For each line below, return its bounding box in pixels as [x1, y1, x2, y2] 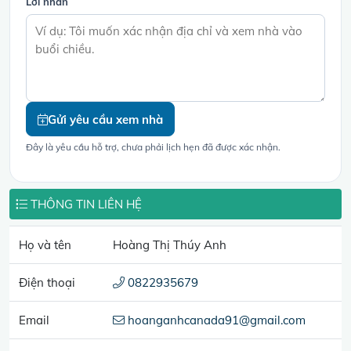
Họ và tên [19, 237, 71, 252]
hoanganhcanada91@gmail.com [125, 313, 306, 327]
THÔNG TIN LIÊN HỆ [27, 197, 142, 212]
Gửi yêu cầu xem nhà [48, 111, 163, 127]
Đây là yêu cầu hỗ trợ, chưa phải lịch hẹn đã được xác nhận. [26, 141, 280, 153]
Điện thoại [19, 275, 75, 290]
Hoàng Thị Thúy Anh [113, 237, 226, 252]
